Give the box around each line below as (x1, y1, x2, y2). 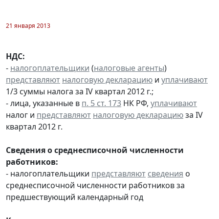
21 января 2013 (6, 21, 50, 30)
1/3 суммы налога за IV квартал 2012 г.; (6, 86, 153, 97)
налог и (6, 109, 37, 120)
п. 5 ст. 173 (82, 97, 121, 109)
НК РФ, (121, 97, 151, 109)
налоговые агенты (94, 62, 164, 73)
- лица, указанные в (6, 97, 82, 109)
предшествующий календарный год (6, 191, 143, 202)
